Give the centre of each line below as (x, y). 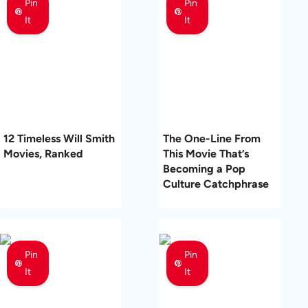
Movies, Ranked (43, 153)
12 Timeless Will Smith (59, 138)
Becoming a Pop (204, 168)
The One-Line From (212, 138)
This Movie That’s (206, 153)
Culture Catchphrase (216, 184)
